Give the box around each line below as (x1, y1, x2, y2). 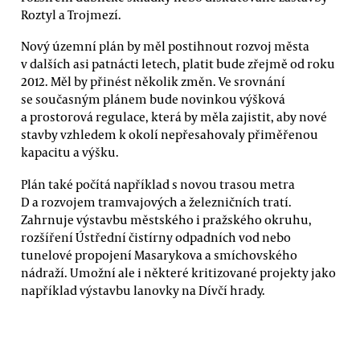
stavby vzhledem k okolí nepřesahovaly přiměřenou (21, 126, 318, 143)
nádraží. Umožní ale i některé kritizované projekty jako (21, 264, 336, 280)
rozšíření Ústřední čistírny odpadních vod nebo (21, 228, 291, 245)
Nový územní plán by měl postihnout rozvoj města (21, 38, 309, 55)
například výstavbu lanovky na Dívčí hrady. (21, 281, 265, 298)
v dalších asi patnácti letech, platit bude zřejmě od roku (21, 55, 335, 72)
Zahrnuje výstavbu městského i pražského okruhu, (21, 211, 312, 227)
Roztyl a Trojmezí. (21, 6, 121, 22)
